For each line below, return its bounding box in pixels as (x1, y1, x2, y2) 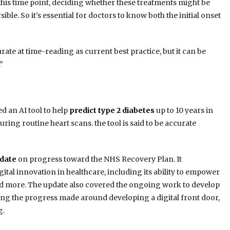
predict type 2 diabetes (69, 106, 155, 116)
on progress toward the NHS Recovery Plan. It (16, 155, 182, 164)
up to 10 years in (154, 106, 213, 116)
